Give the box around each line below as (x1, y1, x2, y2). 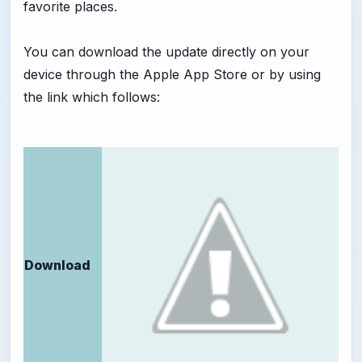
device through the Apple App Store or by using (23, 66, 321, 83)
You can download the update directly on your (23, 44, 309, 61)
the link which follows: (23, 89, 160, 106)
